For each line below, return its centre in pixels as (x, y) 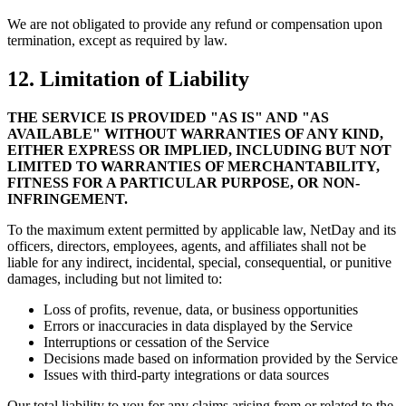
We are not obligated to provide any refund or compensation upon (195, 24)
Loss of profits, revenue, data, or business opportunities (201, 309)
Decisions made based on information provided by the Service (221, 358)
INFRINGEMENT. (68, 198)
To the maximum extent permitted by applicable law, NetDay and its (202, 229)
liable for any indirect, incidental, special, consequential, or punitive (199, 262)
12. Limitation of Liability (128, 78)
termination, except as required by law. (117, 40)
